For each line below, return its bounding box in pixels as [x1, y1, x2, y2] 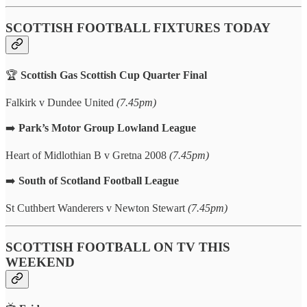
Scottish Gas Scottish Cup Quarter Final [21, 69, 207, 81]
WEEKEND [5, 254, 75, 269]
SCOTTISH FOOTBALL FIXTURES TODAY [5, 21, 271, 36]
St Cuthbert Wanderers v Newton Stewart [5, 201, 188, 214]
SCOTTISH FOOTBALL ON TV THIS [5, 239, 230, 254]
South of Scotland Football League [19, 174, 179, 186]
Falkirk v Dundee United [5, 96, 116, 108]
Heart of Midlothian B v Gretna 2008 [5, 149, 169, 161]
